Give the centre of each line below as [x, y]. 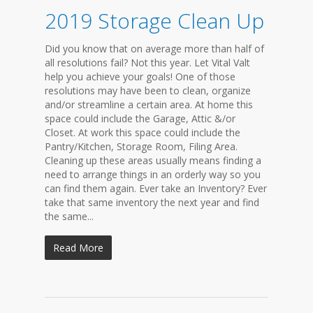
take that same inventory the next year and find [152, 202]
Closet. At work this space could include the [143, 132]
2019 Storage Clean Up [154, 21]
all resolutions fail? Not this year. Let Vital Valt [147, 63]
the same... [69, 216]
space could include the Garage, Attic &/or [140, 118]
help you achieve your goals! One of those [140, 77]
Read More [78, 248]
